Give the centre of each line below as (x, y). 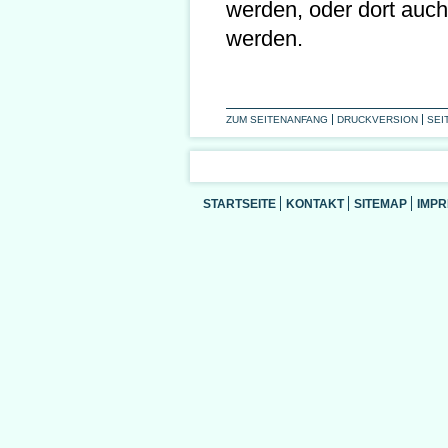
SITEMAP (380, 204)
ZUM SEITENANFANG (277, 120)
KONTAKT (315, 204)
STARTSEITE (239, 204)
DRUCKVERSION (377, 120)
